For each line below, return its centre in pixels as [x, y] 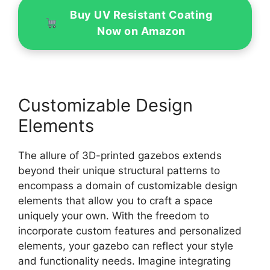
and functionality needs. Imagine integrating [124, 261]
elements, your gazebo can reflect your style [126, 246]
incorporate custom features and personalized [130, 231]
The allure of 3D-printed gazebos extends [120, 155]
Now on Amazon [141, 31]
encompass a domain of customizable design [128, 186]
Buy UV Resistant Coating [141, 14]
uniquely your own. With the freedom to [114, 216]
